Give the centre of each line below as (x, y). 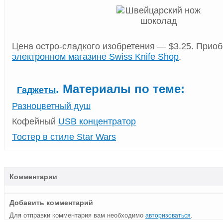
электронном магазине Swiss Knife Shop (95, 57)
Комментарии (33, 176)
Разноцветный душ (51, 106)
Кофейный (35, 122)
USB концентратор (97, 122)
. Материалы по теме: (120, 89)
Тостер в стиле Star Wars (64, 137)
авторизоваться (168, 215)
